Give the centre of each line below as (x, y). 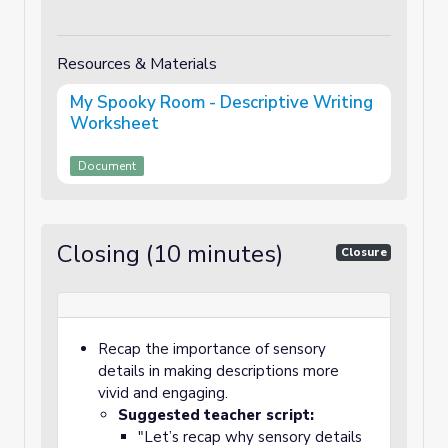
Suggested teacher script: (216, 415)
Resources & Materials (137, 64)
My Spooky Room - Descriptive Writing (221, 102)
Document (107, 166)
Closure (363, 252)
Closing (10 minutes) (170, 254)
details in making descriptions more (218, 371)
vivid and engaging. (163, 393)
